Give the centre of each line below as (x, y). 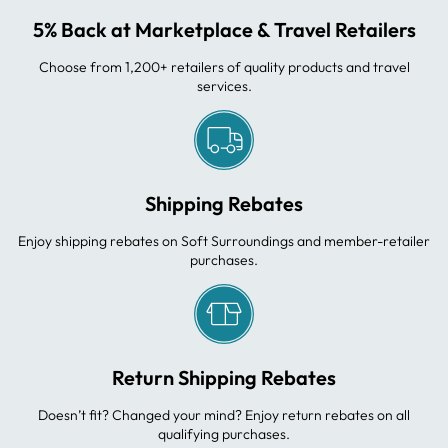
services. (224, 85)
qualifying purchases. (224, 433)
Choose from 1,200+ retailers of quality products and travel (224, 66)
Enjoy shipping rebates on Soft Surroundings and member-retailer (224, 240)
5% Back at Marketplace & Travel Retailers (224, 29)
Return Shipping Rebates (224, 377)
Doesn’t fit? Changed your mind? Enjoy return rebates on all (224, 414)
